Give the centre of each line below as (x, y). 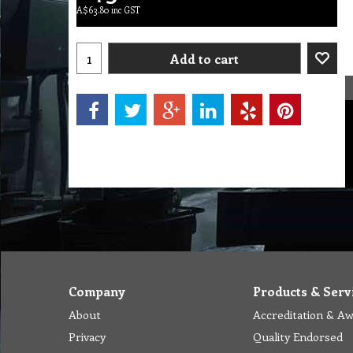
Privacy (87, 336)
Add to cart (204, 58)
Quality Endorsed (298, 336)
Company (97, 291)
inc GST (126, 9)
